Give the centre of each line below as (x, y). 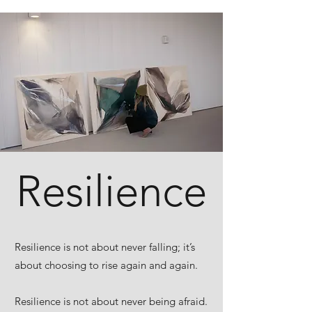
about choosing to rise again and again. (106, 265)
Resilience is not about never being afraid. (111, 301)
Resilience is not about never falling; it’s (105, 247)
